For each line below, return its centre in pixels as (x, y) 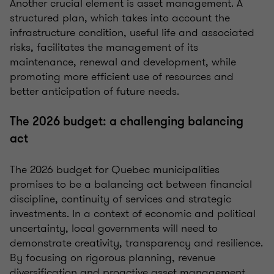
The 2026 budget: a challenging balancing (127, 122)
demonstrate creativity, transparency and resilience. (136, 243)
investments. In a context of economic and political (133, 214)
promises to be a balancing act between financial (131, 184)
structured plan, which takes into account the (120, 18)
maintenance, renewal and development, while (123, 62)
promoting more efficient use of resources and (122, 77)
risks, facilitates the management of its (104, 47)
